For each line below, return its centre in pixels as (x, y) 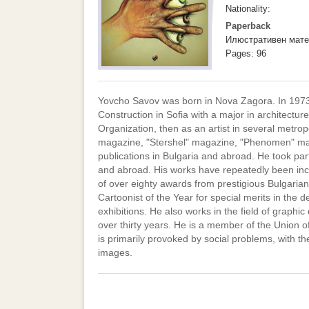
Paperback (248, 26)
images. (115, 252)
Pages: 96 (246, 53)
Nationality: (248, 9)
